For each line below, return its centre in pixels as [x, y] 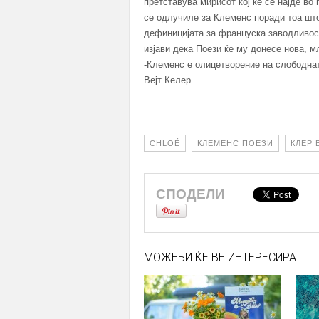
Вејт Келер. [169, 80]
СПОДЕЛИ [192, 194]
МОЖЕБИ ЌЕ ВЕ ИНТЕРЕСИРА [220, 257]
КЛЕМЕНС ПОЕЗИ [235, 143]
